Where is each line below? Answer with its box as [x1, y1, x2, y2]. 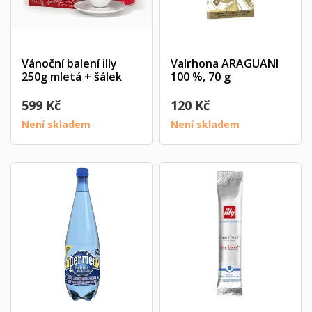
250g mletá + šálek [22, 68, 122, 84]
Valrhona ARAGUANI [171, 55, 279, 71]
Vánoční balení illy [22, 55, 117, 71]
